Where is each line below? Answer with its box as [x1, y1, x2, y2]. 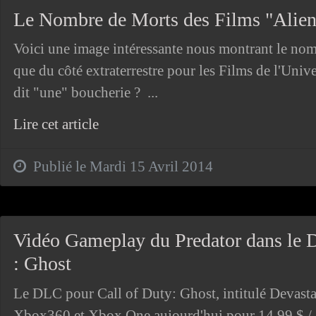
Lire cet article [13, 116, 99, 133]
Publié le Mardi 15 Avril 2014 [25, 158, 213, 175]
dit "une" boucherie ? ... [13, 84, 158, 101]
